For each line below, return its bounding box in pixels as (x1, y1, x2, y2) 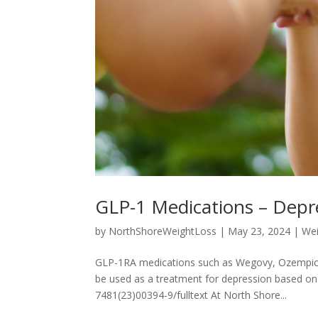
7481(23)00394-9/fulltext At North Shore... (95, 287, 287, 302)
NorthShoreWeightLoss (109, 224, 217, 238)
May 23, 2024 (228, 224, 291, 238)
